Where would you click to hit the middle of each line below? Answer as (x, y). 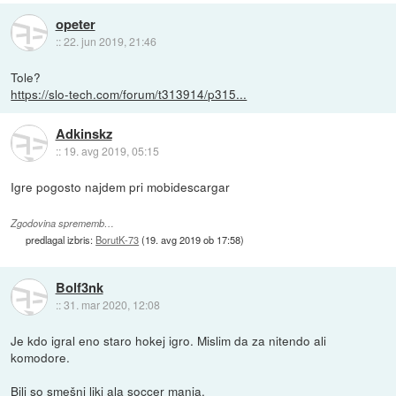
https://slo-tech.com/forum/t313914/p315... (129, 93)
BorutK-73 (118, 240)
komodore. (41, 357)
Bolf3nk (79, 288)
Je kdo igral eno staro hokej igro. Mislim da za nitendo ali (169, 340)
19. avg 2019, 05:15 (111, 151)
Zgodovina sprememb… (63, 224)
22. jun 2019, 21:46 (110, 42)
